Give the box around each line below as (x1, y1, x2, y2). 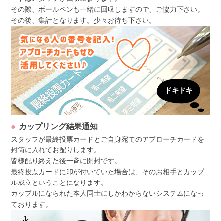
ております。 (11, 200, 53, 208)
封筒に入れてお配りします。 (11, 146, 101, 154)
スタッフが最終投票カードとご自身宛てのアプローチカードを (11, 135, 205, 143)
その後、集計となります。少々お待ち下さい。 (11, 17, 156, 25)
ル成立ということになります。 (11, 179, 108, 186)
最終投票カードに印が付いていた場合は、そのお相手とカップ (11, 168, 205, 176)
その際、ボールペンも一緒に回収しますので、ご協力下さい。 (11, 6, 205, 14)
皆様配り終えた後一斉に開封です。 (11, 157, 122, 165)
